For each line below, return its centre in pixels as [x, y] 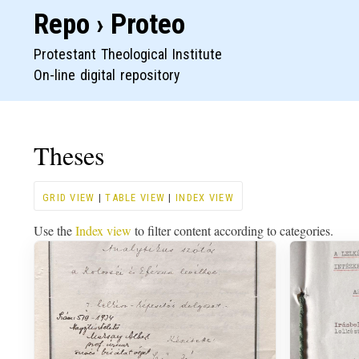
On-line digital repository [107, 75]
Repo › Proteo [109, 24]
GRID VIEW [69, 197]
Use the [54, 230]
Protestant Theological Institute [128, 54]
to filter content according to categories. [232, 230]
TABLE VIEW [135, 197]
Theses [69, 155]
